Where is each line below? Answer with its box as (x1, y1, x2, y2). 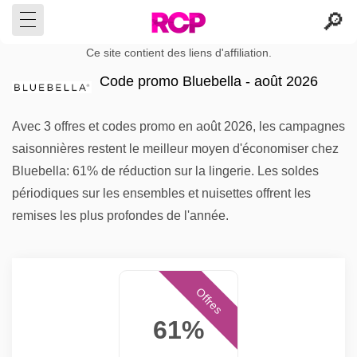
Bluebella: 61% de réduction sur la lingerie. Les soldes (12, 164, 319, 178)
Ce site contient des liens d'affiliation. (85, 47, 272, 59)
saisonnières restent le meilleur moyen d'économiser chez (12, 142, 339, 155)
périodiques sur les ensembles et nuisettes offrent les (12, 186, 311, 200)
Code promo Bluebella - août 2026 (100, 73, 318, 89)
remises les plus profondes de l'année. (12, 209, 229, 222)
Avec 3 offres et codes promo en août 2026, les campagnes (12, 120, 345, 133)
